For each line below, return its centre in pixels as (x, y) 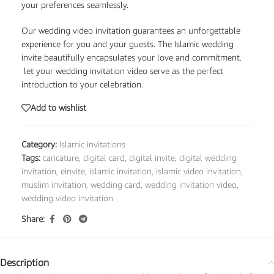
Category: (39, 144)
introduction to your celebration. (82, 84)
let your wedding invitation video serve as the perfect (122, 70)
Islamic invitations (92, 144)
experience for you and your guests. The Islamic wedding (128, 43)
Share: (33, 219)
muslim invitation (54, 184)
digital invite (152, 157)
